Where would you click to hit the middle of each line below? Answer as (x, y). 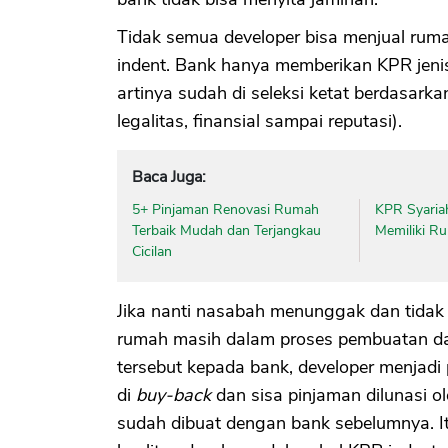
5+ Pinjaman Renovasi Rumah (225, 209)
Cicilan (152, 251)
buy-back (173, 394)
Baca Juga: (169, 176)
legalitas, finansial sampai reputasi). (259, 120)
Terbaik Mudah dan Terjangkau (226, 230)
